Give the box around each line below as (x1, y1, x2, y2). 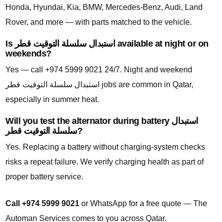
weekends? (5, 49, 52, 59)
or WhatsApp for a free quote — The (79, 199, 207, 208)
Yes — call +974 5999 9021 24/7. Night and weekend (5, 65, 192, 74)
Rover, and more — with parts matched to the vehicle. (5, 18, 192, 27)
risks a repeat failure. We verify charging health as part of (5, 158, 204, 166)
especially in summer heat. (5, 95, 99, 104)
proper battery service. (5, 172, 83, 181)
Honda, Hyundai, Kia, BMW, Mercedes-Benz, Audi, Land (5, 3, 203, 12)
